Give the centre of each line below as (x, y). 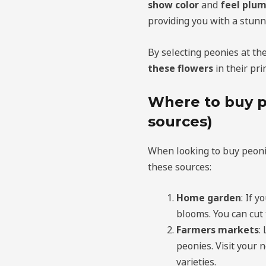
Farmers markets (217, 230)
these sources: (179, 167)
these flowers (180, 68)
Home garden (208, 198)
